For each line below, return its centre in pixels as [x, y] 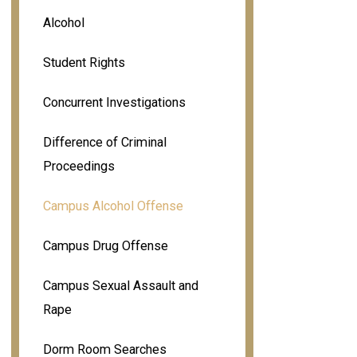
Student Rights [84, 62]
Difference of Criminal [104, 142]
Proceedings [78, 166]
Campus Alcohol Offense [113, 206]
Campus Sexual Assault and [120, 285]
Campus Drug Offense [105, 245]
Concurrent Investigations [114, 102]
